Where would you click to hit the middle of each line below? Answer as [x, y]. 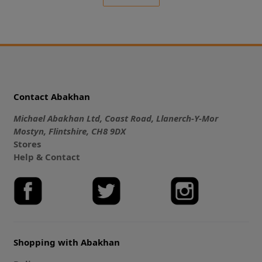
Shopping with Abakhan [66, 242]
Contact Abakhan [51, 97]
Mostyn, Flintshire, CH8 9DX [69, 131]
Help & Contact [46, 157]
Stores [27, 144]
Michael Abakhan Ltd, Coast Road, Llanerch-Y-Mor [116, 118]
